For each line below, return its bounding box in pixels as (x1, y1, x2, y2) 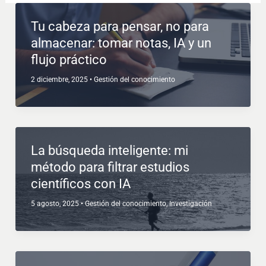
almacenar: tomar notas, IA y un (30, 35, 211, 50)
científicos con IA (30, 176, 131, 191)
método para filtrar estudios (30, 159, 189, 175)
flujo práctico (30, 52, 107, 67)
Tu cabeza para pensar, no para (30, 18, 209, 34)
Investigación (169, 199, 212, 208)
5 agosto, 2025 (30, 199, 81, 208)
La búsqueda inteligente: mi (30, 142, 188, 158)
